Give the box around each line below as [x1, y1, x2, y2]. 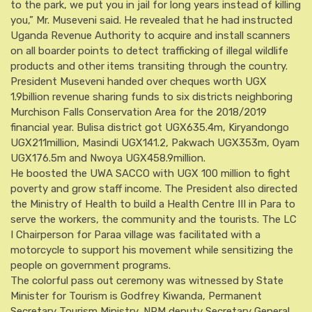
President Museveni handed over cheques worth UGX [10, 75, 267, 88]
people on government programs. [10, 259, 171, 272]
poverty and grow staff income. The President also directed [10, 182, 297, 195]
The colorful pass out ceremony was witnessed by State [10, 274, 283, 287]
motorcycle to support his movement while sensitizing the [10, 244, 293, 256]
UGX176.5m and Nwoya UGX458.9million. [10, 152, 205, 164]
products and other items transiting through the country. [10, 60, 288, 72]
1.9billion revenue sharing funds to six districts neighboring [10, 91, 292, 103]
